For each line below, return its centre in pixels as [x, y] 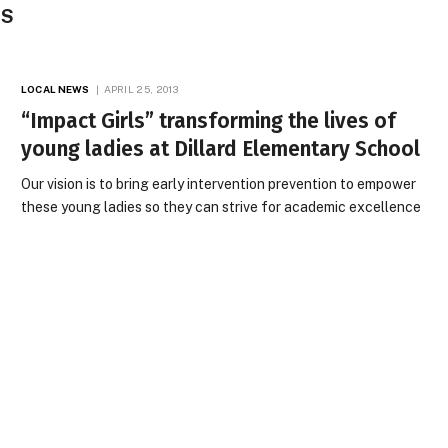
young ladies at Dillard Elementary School [221, 149]
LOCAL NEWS [55, 89]
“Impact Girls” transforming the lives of [209, 121]
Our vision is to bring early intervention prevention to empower [219, 184]
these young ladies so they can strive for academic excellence [221, 207]
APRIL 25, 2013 [141, 89]
